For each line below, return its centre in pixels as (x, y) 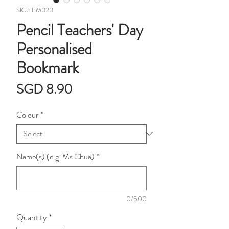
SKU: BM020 (35, 10)
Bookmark (48, 68)
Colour (27, 115)
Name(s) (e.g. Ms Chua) (55, 157)
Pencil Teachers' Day (80, 30)
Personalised (54, 49)
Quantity (32, 217)
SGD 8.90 (44, 89)
